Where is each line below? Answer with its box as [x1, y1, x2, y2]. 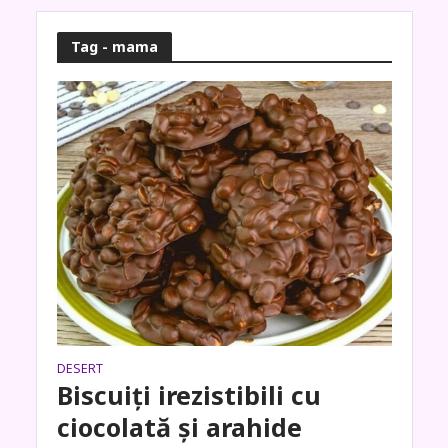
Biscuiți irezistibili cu [56, 377, 321, 412]
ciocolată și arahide [56, 409, 302, 444]
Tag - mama [70, 36, 158, 56]
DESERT [56, 359, 103, 377]
